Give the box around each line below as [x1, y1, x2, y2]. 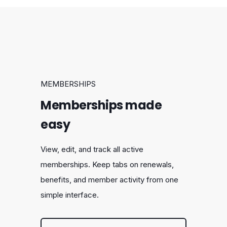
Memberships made [41, 97, 162, 114]
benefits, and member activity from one [41, 175, 178, 185]
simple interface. [41, 190, 99, 200]
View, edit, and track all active [41, 144, 143, 155]
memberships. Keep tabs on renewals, [41, 160, 174, 170]
